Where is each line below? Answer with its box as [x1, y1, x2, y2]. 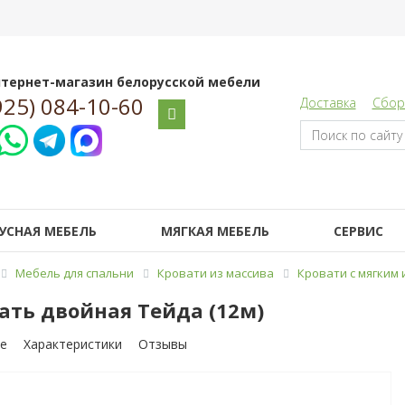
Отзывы [137, 334, 187, 353]
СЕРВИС [333, 222, 383, 240]
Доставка [299, 94, 356, 111]
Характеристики [23, 334, 122, 353]
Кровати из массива [157, 265, 274, 281]
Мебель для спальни [15, 265, 134, 281]
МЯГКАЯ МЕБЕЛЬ [160, 222, 269, 240]
